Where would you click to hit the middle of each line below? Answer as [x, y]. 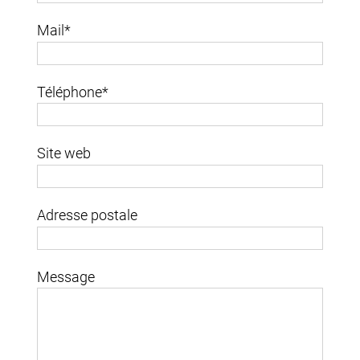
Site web [64, 153]
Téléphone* [73, 92]
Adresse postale [88, 215]
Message [66, 276]
